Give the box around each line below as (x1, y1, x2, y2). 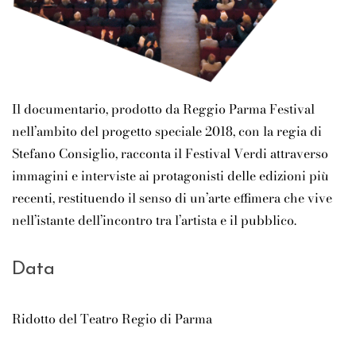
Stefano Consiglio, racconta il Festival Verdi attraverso (12, 144, 328, 164)
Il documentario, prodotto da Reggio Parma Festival (12, 99, 315, 119)
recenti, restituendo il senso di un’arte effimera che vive (12, 188, 332, 208)
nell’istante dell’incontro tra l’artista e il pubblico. (12, 211, 296, 230)
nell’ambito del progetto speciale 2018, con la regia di (12, 122, 322, 141)
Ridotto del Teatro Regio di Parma (12, 309, 212, 329)
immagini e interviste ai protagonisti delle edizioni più (12, 166, 329, 186)
